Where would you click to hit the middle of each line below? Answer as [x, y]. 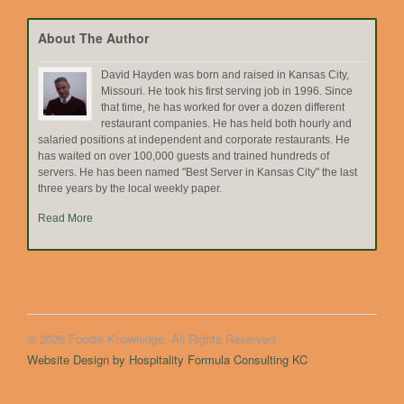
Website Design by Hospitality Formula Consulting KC [167, 359]
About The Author [93, 38]
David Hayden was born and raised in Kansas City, [225, 74]
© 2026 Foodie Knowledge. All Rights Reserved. [153, 338]
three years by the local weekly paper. [130, 188]
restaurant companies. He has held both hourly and [226, 123]
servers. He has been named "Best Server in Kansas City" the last [197, 172]
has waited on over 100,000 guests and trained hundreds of [184, 156]
